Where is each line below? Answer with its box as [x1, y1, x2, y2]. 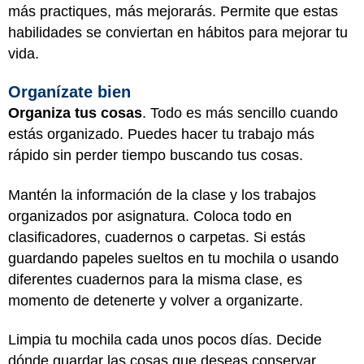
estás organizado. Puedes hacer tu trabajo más [8, 126, 314, 142]
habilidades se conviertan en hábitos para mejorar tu [8, 24, 348, 41]
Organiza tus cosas [8, 105, 142, 121]
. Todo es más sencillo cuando [142, 105, 338, 121]
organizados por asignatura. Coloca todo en [8, 207, 292, 224]
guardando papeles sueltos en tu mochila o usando [8, 249, 339, 266]
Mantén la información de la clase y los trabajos [8, 186, 316, 203]
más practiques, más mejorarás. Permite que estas [8, 2, 338, 19]
